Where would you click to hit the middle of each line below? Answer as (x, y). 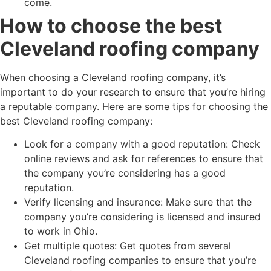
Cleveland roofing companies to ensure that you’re (140, 260)
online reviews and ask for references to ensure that (144, 159)
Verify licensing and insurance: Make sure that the (138, 202)
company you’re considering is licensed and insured (142, 217)
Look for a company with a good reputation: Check (142, 144)
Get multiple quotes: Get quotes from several (128, 246)
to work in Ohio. (61, 231)
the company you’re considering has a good (125, 173)
